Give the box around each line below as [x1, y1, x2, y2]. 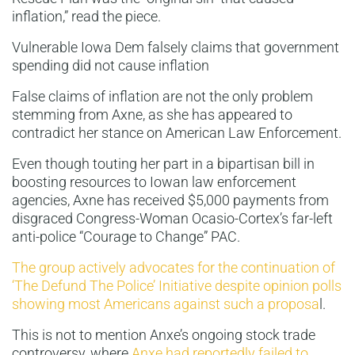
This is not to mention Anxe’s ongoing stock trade [12, 326, 315, 344]
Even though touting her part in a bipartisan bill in [12, 155, 315, 173]
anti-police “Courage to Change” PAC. [12, 228, 240, 246]
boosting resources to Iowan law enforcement [12, 174, 296, 191]
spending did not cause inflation [12, 57, 209, 74]
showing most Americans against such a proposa [12, 296, 319, 313]
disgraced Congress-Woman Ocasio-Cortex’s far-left [12, 210, 333, 227]
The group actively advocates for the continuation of [12, 259, 335, 277]
